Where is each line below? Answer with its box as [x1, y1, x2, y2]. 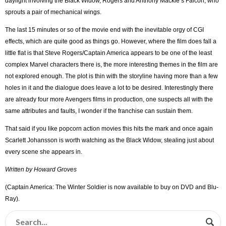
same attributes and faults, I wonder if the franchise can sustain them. [5, 107, 193, 115]
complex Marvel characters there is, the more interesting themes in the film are [5, 61, 218, 68]
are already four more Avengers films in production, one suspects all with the [5, 95, 213, 103]
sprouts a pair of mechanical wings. [5, 8, 101, 16]
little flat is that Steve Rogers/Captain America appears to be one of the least [5, 49, 212, 56]
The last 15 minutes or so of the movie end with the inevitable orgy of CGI [5, 26, 204, 33]
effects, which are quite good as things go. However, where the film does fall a [5, 37, 216, 45]
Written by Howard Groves [5, 165, 77, 173]
